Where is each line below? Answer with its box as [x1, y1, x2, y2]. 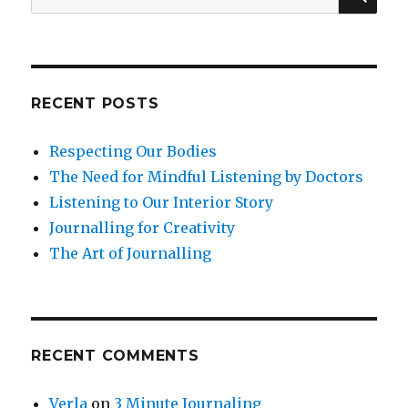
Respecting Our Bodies [49, 142, 218, 161]
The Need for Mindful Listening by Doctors [49, 168, 364, 187]
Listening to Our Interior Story [49, 193, 274, 212]
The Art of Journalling [49, 244, 212, 263]
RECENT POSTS [31, 95, 159, 113]
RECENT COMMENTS [31, 347, 199, 365]
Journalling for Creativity [49, 219, 236, 238]
